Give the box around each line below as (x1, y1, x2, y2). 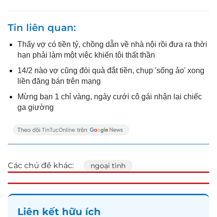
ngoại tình (91, 161, 125, 170)
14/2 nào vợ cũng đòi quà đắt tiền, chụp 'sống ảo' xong (17, 66, 204, 75)
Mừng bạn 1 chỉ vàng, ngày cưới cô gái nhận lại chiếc (17, 93, 202, 101)
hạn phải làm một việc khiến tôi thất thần (17, 51, 155, 59)
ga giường (17, 103, 54, 111)
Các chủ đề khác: (8, 161, 74, 170)
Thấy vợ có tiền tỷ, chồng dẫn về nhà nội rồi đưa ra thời (17, 40, 207, 48)
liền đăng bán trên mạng (17, 77, 101, 85)
